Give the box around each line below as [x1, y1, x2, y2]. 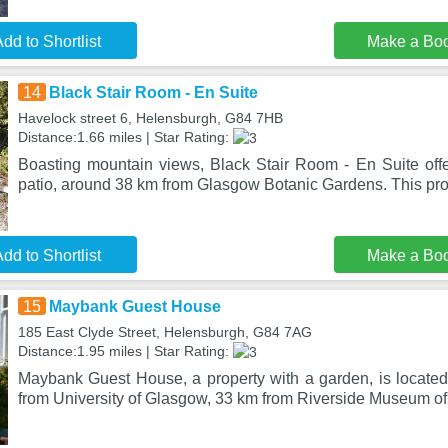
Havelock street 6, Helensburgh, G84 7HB [17, 110, 283, 126]
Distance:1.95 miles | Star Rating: [17, 343, 233, 359]
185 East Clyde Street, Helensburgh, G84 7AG [17, 324, 312, 340]
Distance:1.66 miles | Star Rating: [17, 129, 233, 145]
